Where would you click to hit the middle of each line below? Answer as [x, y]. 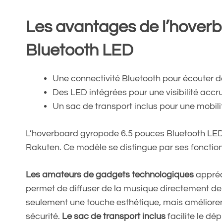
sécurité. [44, 216]
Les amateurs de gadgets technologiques [110, 174]
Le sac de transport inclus [114, 216]
